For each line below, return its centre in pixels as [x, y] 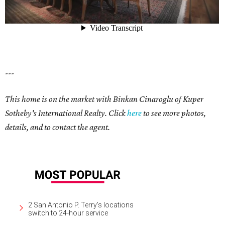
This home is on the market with [59, 99]
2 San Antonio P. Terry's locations [81, 205]
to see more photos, [174, 113]
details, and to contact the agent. [58, 127]
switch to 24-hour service [68, 213]
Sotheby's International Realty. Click [66, 113]
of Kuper [188, 99]
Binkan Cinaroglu [143, 99]
